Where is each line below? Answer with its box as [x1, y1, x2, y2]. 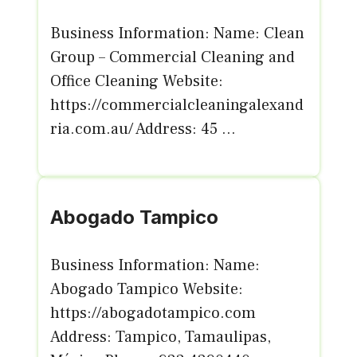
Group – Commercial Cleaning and [49, 47, 295, 68]
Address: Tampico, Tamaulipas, [49, 327, 271, 347]
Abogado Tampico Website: [49, 279, 243, 300]
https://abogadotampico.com [49, 303, 256, 324]
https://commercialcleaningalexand [49, 95, 304, 116]
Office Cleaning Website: [49, 71, 223, 92]
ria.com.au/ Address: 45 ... [49, 119, 236, 139]
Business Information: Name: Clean [49, 23, 304, 44]
